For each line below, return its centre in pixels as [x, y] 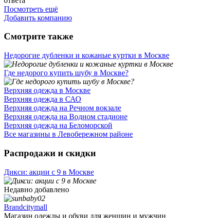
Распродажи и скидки [50, 153]
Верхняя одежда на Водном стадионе [66, 117]
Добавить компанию [38, 18]
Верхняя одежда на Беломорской [58, 126]
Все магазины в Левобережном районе [68, 134]
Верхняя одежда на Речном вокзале [63, 108]
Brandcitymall [26, 207]
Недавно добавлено [36, 189]
